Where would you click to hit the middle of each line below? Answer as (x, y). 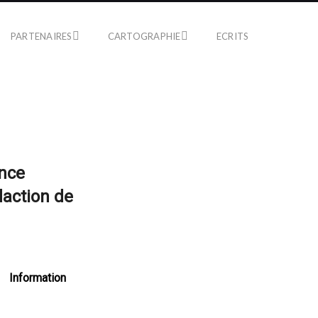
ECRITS (232, 36)
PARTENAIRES (41, 36)
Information (38, 278)
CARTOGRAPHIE (144, 36)
